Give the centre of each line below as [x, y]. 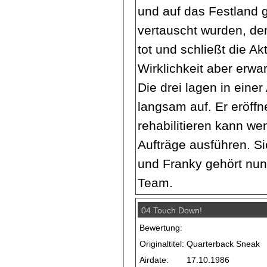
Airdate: [154, 260]
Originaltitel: [162, 243]
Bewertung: [161, 227]
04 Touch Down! [172, 210]
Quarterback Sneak [223, 243]
